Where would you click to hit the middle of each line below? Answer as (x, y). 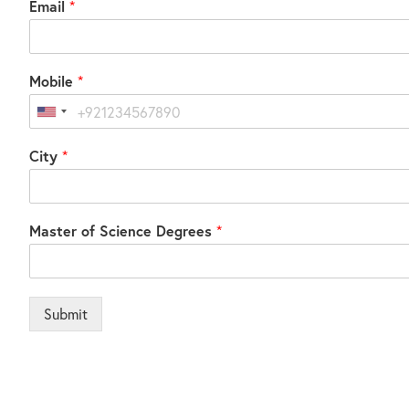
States (66, 136)
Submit (65, 314)
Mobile (53, 81)
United (67, 116)
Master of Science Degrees (122, 231)
